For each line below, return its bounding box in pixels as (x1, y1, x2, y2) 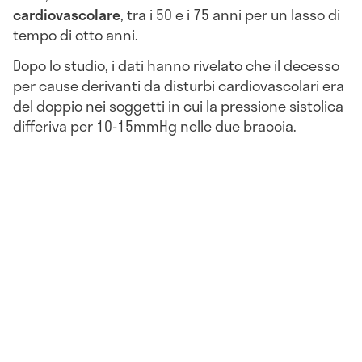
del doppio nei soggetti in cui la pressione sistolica (13, 95, 343, 118)
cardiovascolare (13, 3, 120, 27)
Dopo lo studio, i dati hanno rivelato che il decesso (13, 54, 339, 78)
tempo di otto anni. (13, 23, 141, 47)
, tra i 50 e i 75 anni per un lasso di (120, 3, 340, 27)
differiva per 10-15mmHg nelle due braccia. (13, 115, 300, 138)
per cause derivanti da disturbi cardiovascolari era (13, 74, 344, 98)
